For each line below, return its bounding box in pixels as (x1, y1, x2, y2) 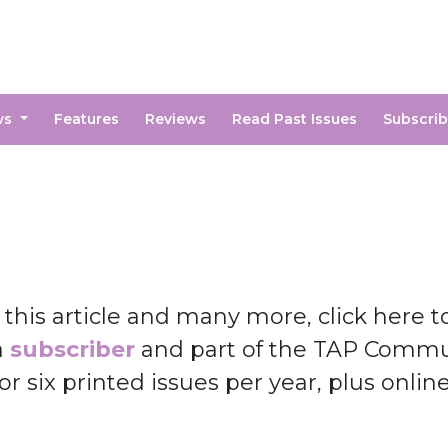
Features (53, 109, 119, 128)
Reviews (144, 109, 206, 128)
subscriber (10, 335, 135, 363)
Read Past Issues (231, 109, 357, 128)
